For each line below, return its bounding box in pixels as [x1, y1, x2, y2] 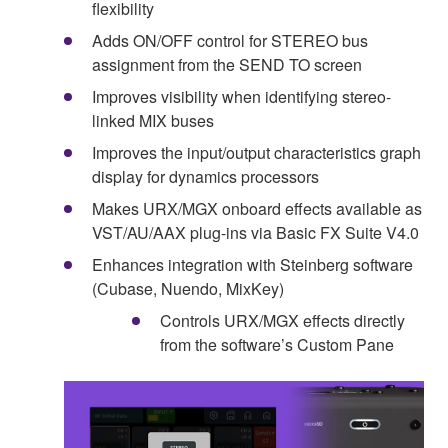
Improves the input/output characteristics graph [92, 140, 421, 164]
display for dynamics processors [92, 164, 319, 188]
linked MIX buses [92, 108, 214, 132]
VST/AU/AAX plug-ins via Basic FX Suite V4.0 [92, 220, 419, 244]
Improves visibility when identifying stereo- [92, 84, 391, 108]
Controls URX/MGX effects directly [160, 308, 405, 332]
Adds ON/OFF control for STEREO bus [92, 28, 368, 52]
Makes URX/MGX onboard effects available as [92, 196, 422, 220]
